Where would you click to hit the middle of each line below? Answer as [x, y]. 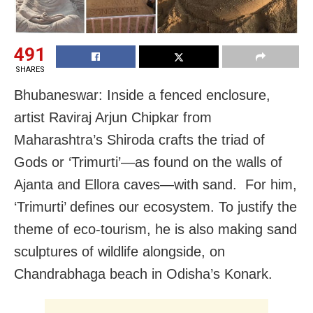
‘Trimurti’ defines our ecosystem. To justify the [155, 206]
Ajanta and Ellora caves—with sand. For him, [155, 184]
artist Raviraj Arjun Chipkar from [113, 117]
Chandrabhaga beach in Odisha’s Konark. [143, 274]
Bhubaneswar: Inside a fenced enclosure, [142, 95]
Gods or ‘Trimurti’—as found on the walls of [148, 162]
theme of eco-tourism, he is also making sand [155, 229]
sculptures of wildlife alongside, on [119, 251]
